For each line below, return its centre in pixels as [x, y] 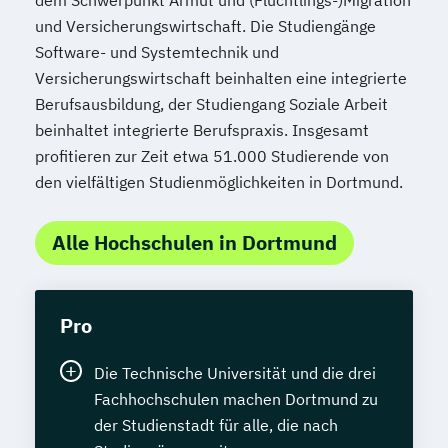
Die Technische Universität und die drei [235, 372]
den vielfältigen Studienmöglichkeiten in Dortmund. [219, 181]
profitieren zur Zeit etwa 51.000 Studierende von [212, 155]
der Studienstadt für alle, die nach [216, 424]
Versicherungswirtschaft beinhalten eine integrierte [221, 77]
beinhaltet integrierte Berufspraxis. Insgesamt [202, 129]
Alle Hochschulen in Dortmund [194, 242]
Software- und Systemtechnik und [157, 51]
